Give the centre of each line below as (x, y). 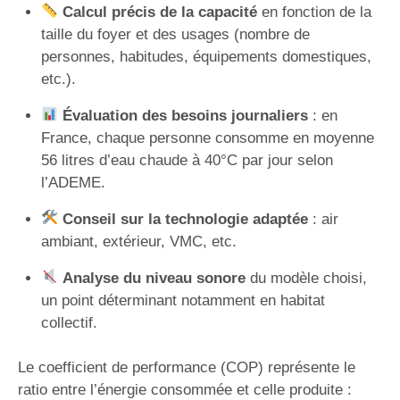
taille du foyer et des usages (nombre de (175, 34)
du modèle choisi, (306, 278)
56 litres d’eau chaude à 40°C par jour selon (187, 160)
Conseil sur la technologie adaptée (185, 219)
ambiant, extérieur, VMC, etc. (138, 241)
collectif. (69, 322)
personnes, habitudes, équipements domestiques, (206, 56)
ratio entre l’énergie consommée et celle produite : (185, 390)
